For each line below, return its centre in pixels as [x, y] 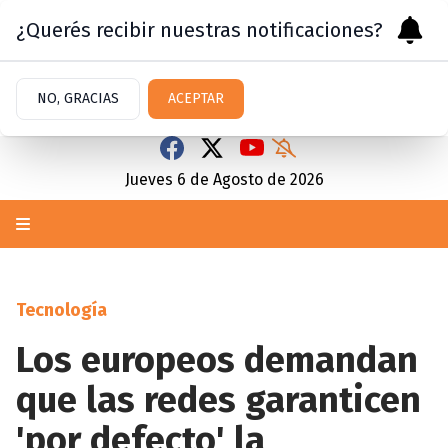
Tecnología [61, 310]
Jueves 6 [155, 179]
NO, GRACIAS [78, 98]
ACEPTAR [196, 98]
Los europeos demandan [217, 360]
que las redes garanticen [218, 400]
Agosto [237, 179]
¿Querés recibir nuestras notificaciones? [199, 30]
